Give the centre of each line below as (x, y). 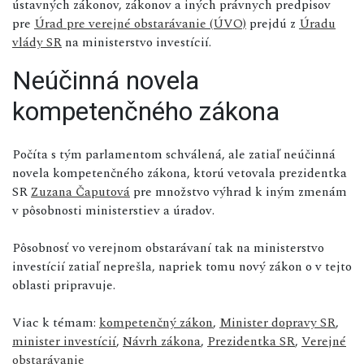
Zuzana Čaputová (80, 191)
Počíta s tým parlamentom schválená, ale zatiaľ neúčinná (174, 154)
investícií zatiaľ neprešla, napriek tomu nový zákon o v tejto (182, 266)
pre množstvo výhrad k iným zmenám (238, 191)
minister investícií (64, 341)
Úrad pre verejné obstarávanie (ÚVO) (140, 23)
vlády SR (37, 42)
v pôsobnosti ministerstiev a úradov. (113, 210)
